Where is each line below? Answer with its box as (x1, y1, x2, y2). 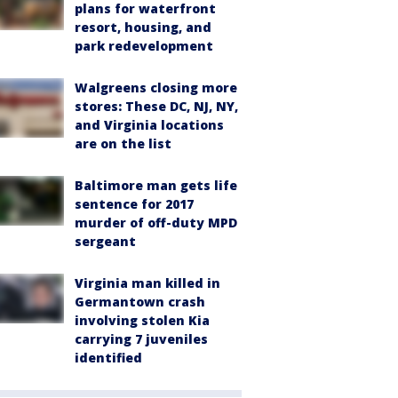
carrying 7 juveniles (75, 330, 208, 347)
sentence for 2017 (75, 195, 194, 212)
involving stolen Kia (75, 312, 210, 329)
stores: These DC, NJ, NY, (75, 98, 238, 115)
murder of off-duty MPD (75, 214, 237, 231)
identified (75, 349, 142, 366)
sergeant (75, 233, 136, 250)
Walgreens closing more (75, 79, 237, 96)
